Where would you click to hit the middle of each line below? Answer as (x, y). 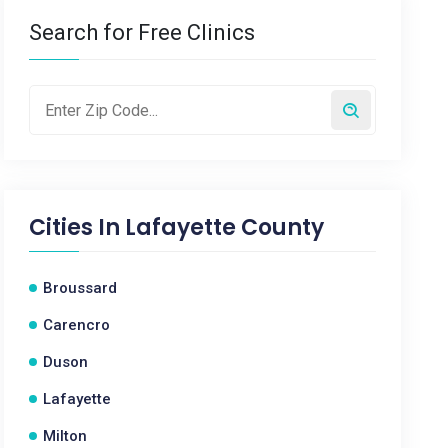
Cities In (77, 227)
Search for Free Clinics (142, 32)
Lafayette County (225, 227)
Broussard (80, 288)
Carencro (77, 325)
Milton (65, 436)
